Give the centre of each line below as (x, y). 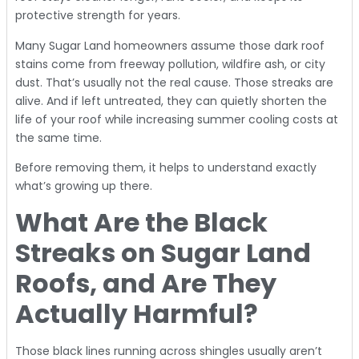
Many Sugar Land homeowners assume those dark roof (170, 45)
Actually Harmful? (137, 313)
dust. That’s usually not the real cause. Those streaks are (174, 82)
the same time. (58, 137)
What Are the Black (141, 222)
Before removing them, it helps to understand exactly (166, 168)
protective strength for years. (98, 16)
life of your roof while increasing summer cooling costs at (177, 119)
